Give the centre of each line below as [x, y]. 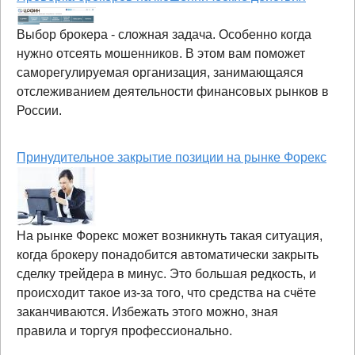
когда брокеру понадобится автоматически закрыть [168, 254]
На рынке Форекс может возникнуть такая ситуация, [170, 235]
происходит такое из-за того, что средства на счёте [166, 292]
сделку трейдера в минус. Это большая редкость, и [166, 273]
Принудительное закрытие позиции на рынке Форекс [172, 157]
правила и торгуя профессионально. [124, 330]
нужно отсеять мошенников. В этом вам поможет [161, 53]
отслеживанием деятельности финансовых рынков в [173, 91]
